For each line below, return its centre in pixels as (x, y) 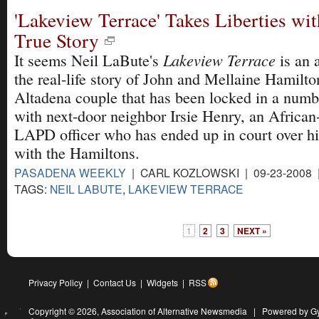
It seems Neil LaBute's (89, 60)
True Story (57, 40)
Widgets (162, 282)
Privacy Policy (56, 282)
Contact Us (115, 282)
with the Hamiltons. (77, 152)
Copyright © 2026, (65, 311)
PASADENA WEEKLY (70, 172)
